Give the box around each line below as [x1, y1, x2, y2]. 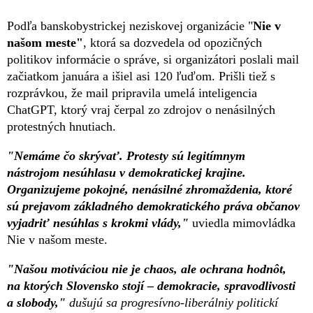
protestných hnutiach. [7, 119, 116, 133]
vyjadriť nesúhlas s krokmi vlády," [7, 215, 189, 230]
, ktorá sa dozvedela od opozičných [83, 35, 262, 50]
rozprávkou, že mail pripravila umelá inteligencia [7, 85, 257, 100]
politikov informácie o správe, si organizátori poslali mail [7, 52, 299, 66]
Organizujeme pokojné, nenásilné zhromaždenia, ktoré [7, 182, 292, 196]
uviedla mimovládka [189, 215, 296, 230]
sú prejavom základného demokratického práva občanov [7, 198, 300, 213]
